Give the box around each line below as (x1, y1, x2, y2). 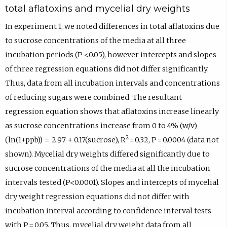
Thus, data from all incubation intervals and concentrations (5, 78, 220, 88)
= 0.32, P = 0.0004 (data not (128, 135, 219, 144)
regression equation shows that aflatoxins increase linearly (5, 106, 219, 116)
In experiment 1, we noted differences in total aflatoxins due (5, 21, 219, 31)
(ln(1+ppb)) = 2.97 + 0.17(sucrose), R (5, 135, 126, 144)
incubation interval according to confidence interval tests (5, 206, 211, 215)
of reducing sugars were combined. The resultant (5, 92, 182, 102)
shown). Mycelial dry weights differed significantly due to (5, 149, 210, 159)
